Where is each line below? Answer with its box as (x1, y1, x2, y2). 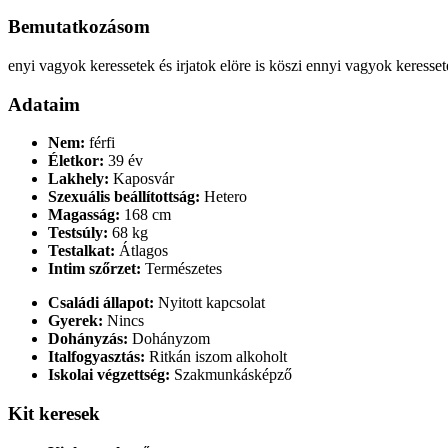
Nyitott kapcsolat (154, 294, 265, 312)
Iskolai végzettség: (48, 366, 170, 384)
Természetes (141, 260, 222, 278)
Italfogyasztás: (48, 348, 145, 366)
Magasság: (48, 206, 120, 224)
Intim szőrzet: (48, 260, 141, 278)
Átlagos (115, 242, 168, 260)
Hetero (200, 188, 247, 206)
